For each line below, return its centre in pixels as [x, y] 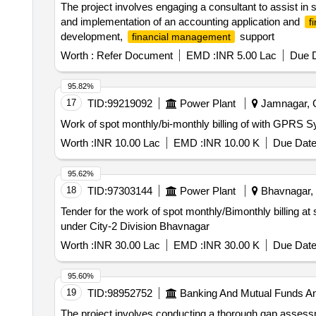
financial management [181, 37]
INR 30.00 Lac [127, 245]
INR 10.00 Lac [127, 143]
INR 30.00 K [231, 245]
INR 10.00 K [231, 143]
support [255, 36]
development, [93, 36]
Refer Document [133, 55]
